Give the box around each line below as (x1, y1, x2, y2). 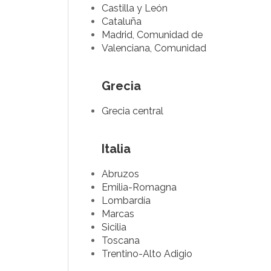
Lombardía (102, 195, 151, 206)
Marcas (102, 208, 134, 220)
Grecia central (102, 105, 163, 117)
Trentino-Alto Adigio (102, 248, 192, 260)
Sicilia (102, 221, 126, 233)
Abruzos (102, 168, 139, 180)
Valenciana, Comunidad (102, 42, 206, 54)
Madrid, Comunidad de (102, 29, 203, 41)
